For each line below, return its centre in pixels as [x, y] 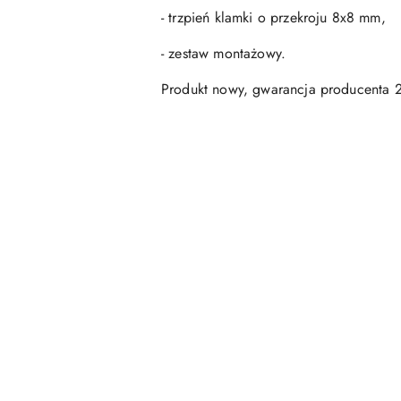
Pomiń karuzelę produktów [122, 238]
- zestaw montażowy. [224, 54]
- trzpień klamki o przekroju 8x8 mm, [273, 18]
